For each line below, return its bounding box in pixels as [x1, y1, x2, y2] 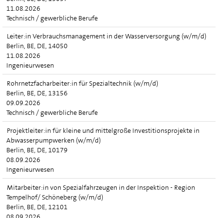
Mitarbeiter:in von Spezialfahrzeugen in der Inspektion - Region [7, 183, 195, 192]
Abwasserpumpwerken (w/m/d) [6, 136, 101, 145]
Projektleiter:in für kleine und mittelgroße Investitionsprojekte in [7, 126, 200, 135]
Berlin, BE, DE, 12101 [6, 202, 68, 211]
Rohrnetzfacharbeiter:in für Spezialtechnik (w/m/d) [7, 79, 158, 88]
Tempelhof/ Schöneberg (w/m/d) [6, 193, 103, 201]
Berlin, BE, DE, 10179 [6, 145, 68, 154]
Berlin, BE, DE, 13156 [6, 89, 68, 97]
